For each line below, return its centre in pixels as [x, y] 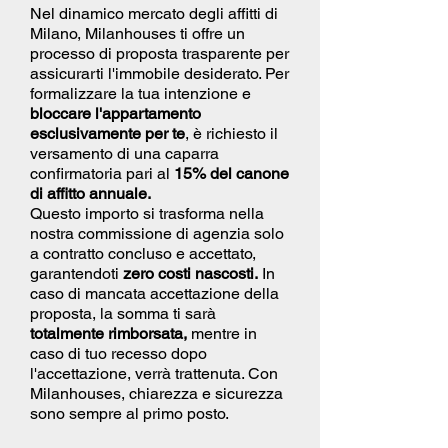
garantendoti [76, 273]
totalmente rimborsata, [110, 333]
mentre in [224, 333]
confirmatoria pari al [102, 173]
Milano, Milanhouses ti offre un [137, 33]
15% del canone [231, 173]
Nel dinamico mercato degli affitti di [154, 13]
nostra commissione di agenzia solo [157, 233]
